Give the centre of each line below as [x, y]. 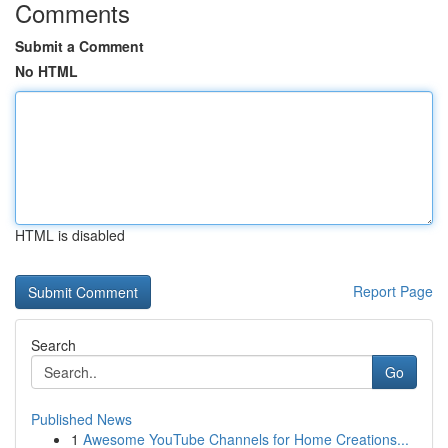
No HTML [46, 71]
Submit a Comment [79, 46]
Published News [81, 419]
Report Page [393, 291]
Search [53, 345]
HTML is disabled [70, 235]
